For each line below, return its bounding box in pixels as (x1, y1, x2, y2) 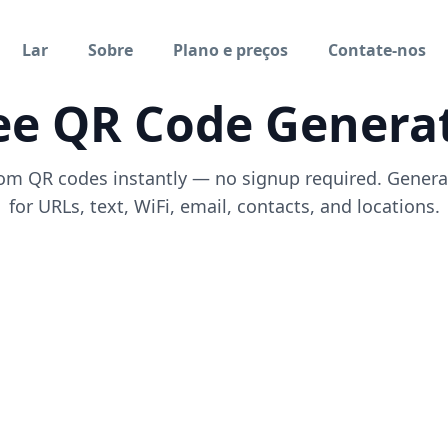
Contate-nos (328, 39, 426, 61)
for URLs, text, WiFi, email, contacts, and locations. (8, 194, 440, 218)
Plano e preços (173, 39, 288, 61)
